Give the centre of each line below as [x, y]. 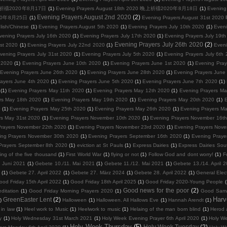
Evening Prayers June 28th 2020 [126, 72]
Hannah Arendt [186, 200]
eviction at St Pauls [100, 145]
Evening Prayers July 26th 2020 [159, 44]
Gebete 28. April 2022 [161, 172]
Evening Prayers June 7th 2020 [180, 81]
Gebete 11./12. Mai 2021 [134, 163]
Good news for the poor [156, 190]
